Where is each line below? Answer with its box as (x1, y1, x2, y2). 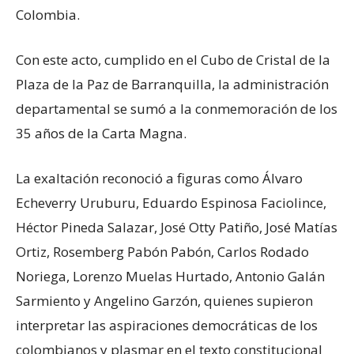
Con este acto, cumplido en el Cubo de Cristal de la (16, 51, 330, 70)
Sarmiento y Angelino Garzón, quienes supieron (16, 292, 313, 311)
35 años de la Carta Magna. (16, 124, 186, 143)
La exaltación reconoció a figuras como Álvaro (16, 169, 303, 188)
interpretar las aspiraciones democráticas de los (16, 316, 318, 335)
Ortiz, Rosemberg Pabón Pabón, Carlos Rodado (16, 243, 309, 262)
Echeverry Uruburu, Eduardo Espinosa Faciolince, (16, 194, 326, 213)
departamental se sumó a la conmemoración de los (16, 100, 337, 119)
